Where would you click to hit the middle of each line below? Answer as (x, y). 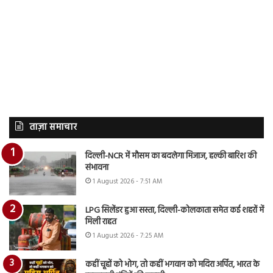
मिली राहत (101, 222)
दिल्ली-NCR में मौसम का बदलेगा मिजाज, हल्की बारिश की (171, 157)
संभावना (97, 168)
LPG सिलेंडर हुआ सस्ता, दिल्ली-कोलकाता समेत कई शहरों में (175, 211)
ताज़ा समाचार (53, 128)
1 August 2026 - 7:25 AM (128, 236)
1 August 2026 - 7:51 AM (127, 182)
